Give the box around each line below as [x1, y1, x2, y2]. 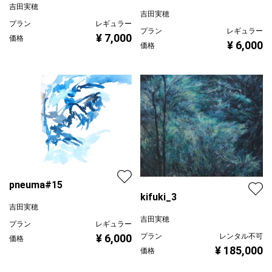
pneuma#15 [9, 179, 63, 191]
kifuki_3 [140, 191, 177, 203]
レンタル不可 [219, 232, 263, 241]
